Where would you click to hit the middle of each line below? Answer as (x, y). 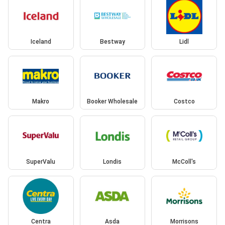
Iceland (41, 41)
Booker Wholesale (113, 102)
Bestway (112, 41)
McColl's (184, 161)
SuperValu (41, 161)
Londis (113, 161)
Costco (184, 102)
